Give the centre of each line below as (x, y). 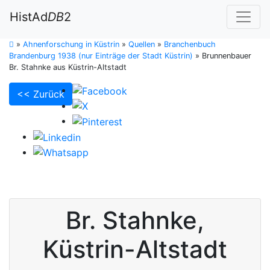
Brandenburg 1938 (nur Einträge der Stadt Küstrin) (101, 56)
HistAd (29, 17)
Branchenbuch (190, 44)
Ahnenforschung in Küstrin (71, 44)
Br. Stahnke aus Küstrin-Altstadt (68, 67)
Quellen (142, 44)
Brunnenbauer (227, 56)
